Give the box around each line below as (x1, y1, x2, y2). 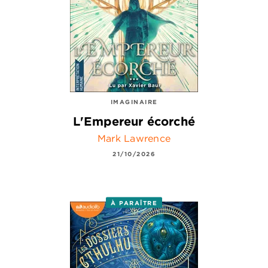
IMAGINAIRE (110, 97, 158, 106)
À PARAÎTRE (111, 198, 157, 207)
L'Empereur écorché (73, 114, 195, 129)
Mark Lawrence (97, 132, 171, 145)
